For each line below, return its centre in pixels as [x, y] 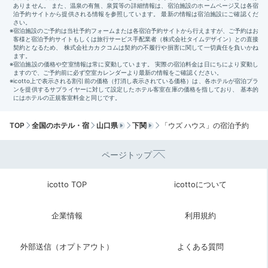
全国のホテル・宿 [60, 125]
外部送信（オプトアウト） [67, 246]
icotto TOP [67, 184]
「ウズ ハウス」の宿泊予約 [205, 125]
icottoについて [200, 184]
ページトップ [127, 154]
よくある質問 [200, 246]
